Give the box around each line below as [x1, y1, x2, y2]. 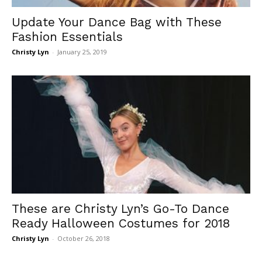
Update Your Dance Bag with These [12, 15, 222, 30]
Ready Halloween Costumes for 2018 [12, 215, 230, 230]
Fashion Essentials [12, 29, 123, 44]
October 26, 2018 [57, 233, 110, 243]
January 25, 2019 [57, 47, 107, 57]
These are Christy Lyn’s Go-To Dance [12, 201, 229, 216]
